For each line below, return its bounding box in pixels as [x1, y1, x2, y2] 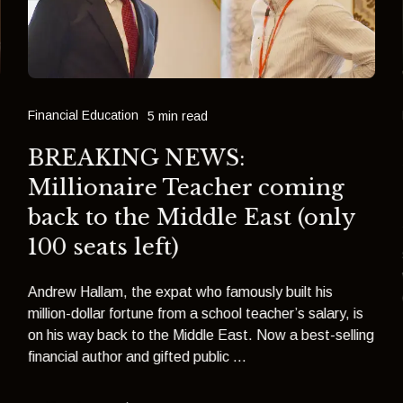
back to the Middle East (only [28, 203, 355, 230]
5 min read [148, 108, 209, 123]
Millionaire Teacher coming [28, 174, 345, 201]
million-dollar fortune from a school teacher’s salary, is [28, 306, 364, 322]
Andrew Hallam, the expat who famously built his [28, 284, 334, 300]
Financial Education [28, 107, 139, 122]
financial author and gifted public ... [28, 349, 247, 365]
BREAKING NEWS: [28, 144, 246, 171]
